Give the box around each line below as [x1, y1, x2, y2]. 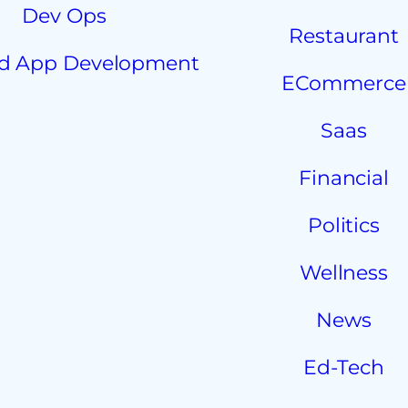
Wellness [299, 260, 389, 285]
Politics [307, 213, 381, 238]
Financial [298, 166, 390, 190]
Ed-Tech [303, 355, 384, 380]
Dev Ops [22, 4, 107, 28]
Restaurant [289, 24, 399, 48]
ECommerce [281, 71, 406, 96]
